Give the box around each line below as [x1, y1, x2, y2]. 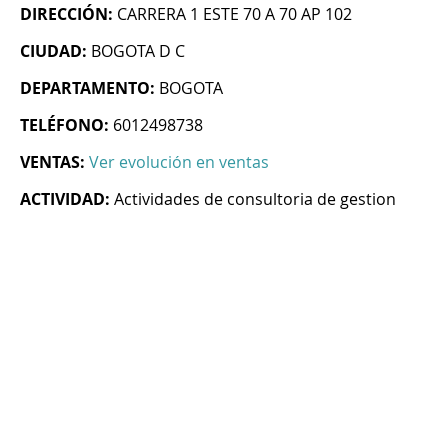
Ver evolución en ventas [89, 151, 269, 174]
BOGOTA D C [91, 40, 185, 63]
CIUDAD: [20, 40, 87, 63]
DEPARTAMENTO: [20, 77, 155, 100]
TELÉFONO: [20, 114, 109, 137]
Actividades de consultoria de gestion [114, 188, 396, 211]
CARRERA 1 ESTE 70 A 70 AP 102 [117, 3, 352, 26]
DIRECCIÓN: [20, 3, 113, 26]
